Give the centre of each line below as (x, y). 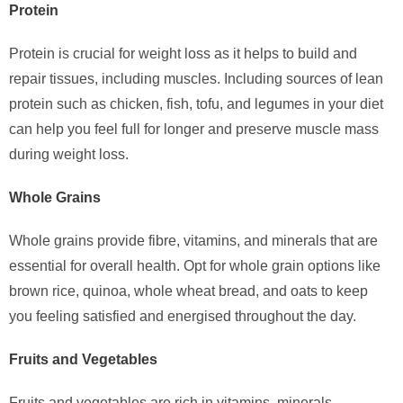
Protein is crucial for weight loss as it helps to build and (183, 54)
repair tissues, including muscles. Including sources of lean (196, 79)
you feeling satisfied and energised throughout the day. (183, 317)
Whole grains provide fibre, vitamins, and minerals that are (193, 241)
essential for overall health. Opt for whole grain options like (195, 266)
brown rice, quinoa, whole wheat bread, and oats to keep (188, 291)
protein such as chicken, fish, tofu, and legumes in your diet (196, 104)
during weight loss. (69, 155)
